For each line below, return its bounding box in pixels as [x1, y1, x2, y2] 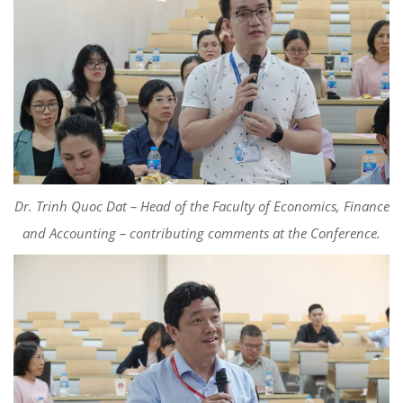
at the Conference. [269, 223, 381, 242]
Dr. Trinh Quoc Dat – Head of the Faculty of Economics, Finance [13, 196, 390, 215]
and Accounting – [22, 223, 130, 242]
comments [208, 223, 269, 242]
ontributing [136, 223, 208, 242]
